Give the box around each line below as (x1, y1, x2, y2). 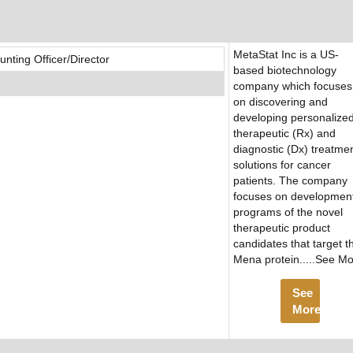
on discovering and (233, 95, 328, 109)
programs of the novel (233, 206, 343, 219)
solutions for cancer (233, 158, 331, 172)
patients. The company (233, 174, 347, 188)
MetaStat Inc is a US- (233, 48, 339, 61)
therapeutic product (233, 221, 330, 235)
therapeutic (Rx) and (233, 127, 336, 140)
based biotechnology (233, 64, 336, 77)
